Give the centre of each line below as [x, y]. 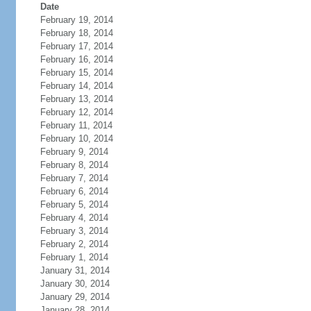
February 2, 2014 [74, 244]
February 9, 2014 [74, 152]
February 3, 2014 [74, 231]
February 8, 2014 [74, 165]
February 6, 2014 [74, 191]
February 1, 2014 [74, 257]
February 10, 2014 [76, 138]
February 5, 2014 [74, 204]
